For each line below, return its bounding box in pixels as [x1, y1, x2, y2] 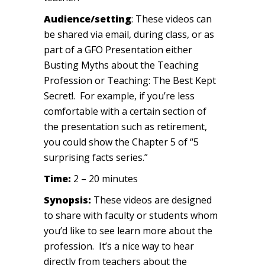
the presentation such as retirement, [44, 120, 207, 134]
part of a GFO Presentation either [44, 43, 192, 57]
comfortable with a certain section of [44, 105, 206, 118]
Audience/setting [44, 12, 131, 26]
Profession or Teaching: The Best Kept [44, 74, 216, 88]
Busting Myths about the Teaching [44, 59, 199, 72]
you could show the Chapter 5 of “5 [44, 135, 199, 149]
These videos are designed [91, 193, 212, 207]
